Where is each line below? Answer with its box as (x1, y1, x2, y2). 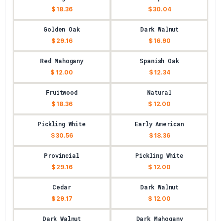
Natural (147, 88, 172, 96)
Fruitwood (46, 88, 77, 96)
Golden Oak (43, 25, 80, 33)
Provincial (44, 151, 79, 159)
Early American (135, 120, 184, 128)
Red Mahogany (40, 57, 83, 65)
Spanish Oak (140, 57, 179, 65)
